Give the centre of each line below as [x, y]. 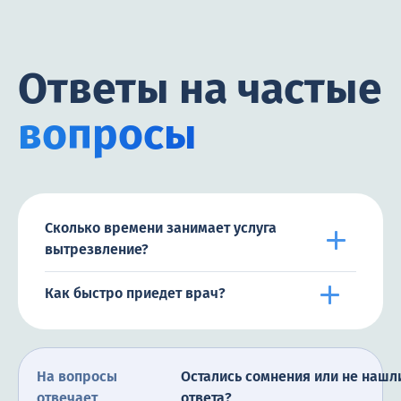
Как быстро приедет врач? [135, 294]
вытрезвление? [97, 250]
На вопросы [77, 377]
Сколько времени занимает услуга [161, 228]
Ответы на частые [200, 89]
